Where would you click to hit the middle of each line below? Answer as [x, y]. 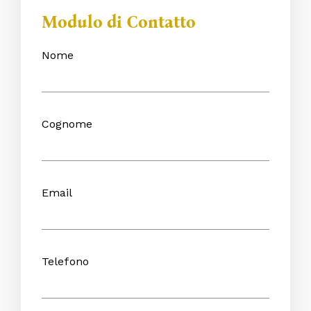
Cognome [67, 124]
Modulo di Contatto [119, 23]
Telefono [65, 262]
